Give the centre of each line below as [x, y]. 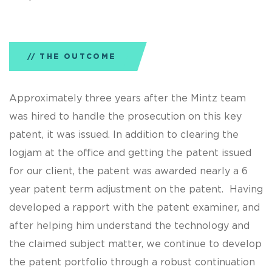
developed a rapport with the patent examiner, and [134, 208]
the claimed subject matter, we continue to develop [135, 244]
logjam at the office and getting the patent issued [130, 153]
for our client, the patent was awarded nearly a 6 [128, 172]
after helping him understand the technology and [129, 226]
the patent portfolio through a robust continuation [132, 263]
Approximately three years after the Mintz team [127, 99]
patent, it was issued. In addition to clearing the [124, 135]
